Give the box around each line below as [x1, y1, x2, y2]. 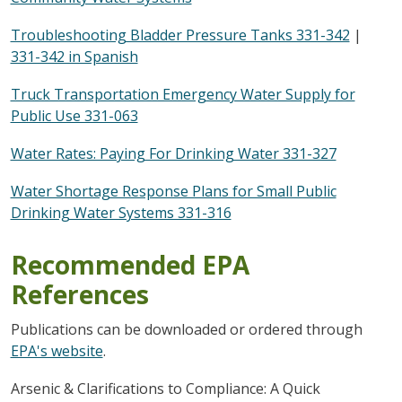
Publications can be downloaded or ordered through [10, 319, 363, 339]
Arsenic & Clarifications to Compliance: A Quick [10, 378, 320, 398]
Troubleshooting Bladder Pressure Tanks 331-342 [10, 24, 350, 45]
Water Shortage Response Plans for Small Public [10, 180, 336, 201]
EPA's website [10, 340, 103, 361]
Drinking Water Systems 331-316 [10, 202, 232, 223]
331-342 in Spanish [10, 46, 138, 66]
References [10, 276, 149, 311]
